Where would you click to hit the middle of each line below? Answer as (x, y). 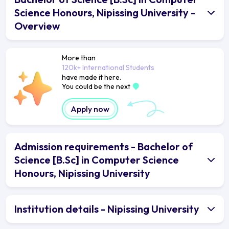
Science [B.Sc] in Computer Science (97, 159)
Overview (37, 26)
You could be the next (97, 86)
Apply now (90, 109)
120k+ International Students (108, 67)
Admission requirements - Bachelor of (104, 146)
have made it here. (91, 77)
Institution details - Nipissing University (107, 209)
